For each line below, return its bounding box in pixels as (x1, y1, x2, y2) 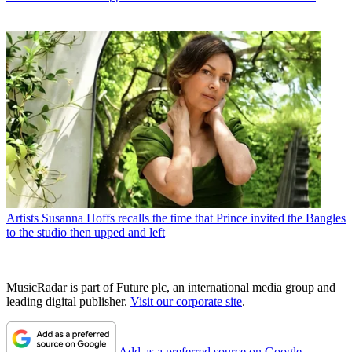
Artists (6, 211, 38, 225)
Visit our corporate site (130, 295, 242, 309)
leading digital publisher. (6, 295, 130, 309)
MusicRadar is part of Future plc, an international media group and (6, 280, 335, 295)
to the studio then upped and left (6, 225, 165, 240)
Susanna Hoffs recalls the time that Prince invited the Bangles (42, 211, 346, 225)
